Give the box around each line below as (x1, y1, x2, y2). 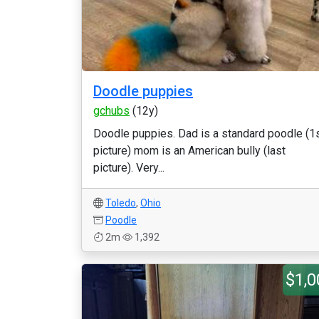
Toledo (105, 197, 136, 209)
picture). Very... (93, 161, 164, 174)
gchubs (93, 104, 130, 117)
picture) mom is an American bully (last (93, 144, 286, 157)
